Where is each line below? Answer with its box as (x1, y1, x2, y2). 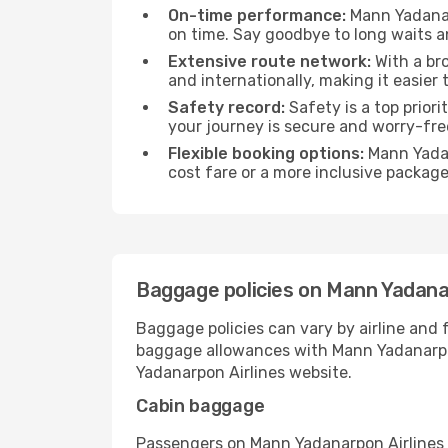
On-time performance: (168, 6, 346, 25)
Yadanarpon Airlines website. (136, 363, 352, 382)
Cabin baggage (136, 395, 265, 417)
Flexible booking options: (168, 144, 364, 163)
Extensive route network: (168, 52, 371, 71)
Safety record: (168, 98, 285, 117)
